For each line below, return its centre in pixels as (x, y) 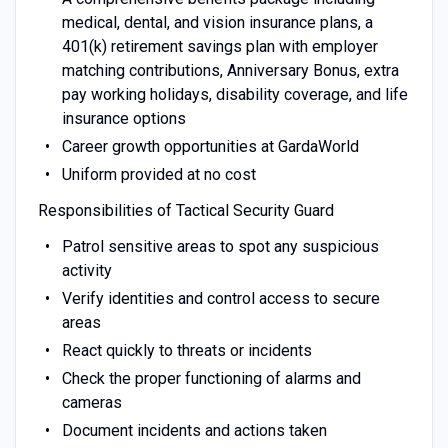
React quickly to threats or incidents (186, 350)
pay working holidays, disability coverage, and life (234, 94)
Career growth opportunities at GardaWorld (210, 146)
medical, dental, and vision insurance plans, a (217, 22)
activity (86, 270)
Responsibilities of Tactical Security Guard (185, 210)
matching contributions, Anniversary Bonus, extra (230, 70)
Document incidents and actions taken (194, 430)
